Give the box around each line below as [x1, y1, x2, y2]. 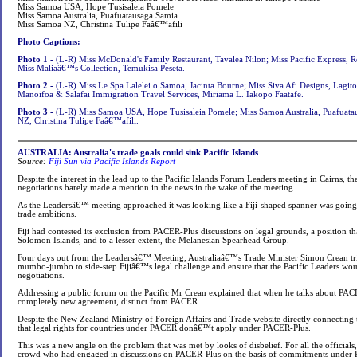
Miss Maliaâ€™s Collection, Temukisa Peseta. [18, 64, 185, 73]
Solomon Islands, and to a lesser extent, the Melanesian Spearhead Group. [18, 236, 289, 245]
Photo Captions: [18, 37, 80, 46]
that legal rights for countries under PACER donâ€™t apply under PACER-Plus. [18, 324, 311, 332]
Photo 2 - [18, 81, 56, 90]
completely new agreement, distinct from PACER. [18, 297, 200, 306]
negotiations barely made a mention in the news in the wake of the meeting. [18, 183, 296, 192]
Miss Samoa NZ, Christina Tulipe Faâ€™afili [18, 20, 182, 29]
